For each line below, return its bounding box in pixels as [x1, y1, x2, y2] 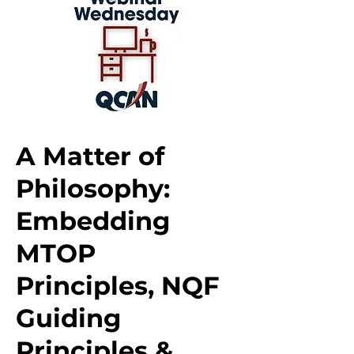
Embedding [16, 205, 170, 236]
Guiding [16, 303, 121, 333]
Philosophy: [16, 173, 170, 204]
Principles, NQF [16, 270, 219, 301]
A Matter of [16, 141, 164, 171]
